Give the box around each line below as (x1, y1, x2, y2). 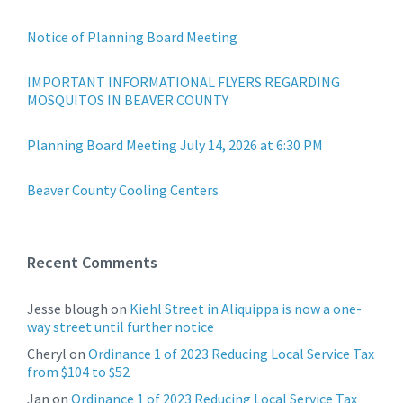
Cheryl (27, 345, 67, 363)
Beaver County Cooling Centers (27, 181, 219, 199)
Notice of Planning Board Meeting (27, 28, 237, 46)
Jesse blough (27, 300, 108, 318)
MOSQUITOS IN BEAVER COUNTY (27, 91, 228, 109)
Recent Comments (27, 252, 157, 273)
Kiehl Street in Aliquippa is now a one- (130, 300, 362, 318)
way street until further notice (27, 318, 214, 336)
